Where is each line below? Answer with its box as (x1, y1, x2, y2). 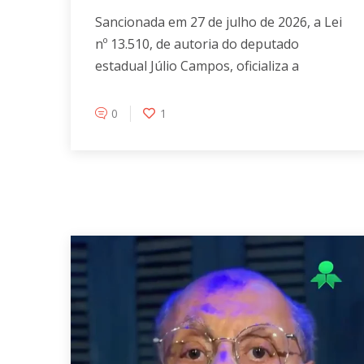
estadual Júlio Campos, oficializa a (95, 56, 299, 75)
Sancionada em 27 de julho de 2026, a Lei (95, 12, 342, 31)
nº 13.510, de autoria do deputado (95, 34, 299, 53)
